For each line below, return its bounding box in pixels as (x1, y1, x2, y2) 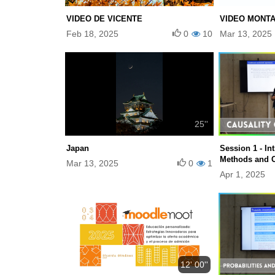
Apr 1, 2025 (220, 169, 265, 180)
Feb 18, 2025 (66, 29, 118, 39)
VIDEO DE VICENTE (66, 14, 142, 24)
